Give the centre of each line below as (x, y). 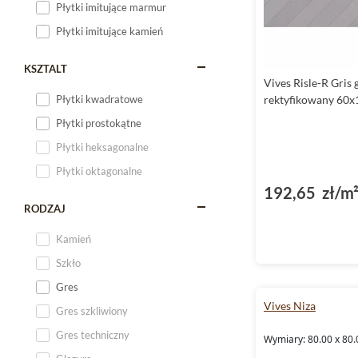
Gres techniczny (93, 335)
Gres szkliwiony (92, 311)
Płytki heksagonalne (102, 147)
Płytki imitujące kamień (109, 31)
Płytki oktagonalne (99, 171)
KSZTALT (46, 69)
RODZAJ (45, 209)
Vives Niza (290, 306)
